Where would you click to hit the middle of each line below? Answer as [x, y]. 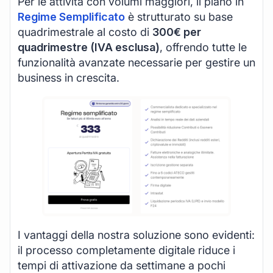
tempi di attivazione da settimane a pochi [122, 265]
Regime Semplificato [71, 16]
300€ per [177, 32]
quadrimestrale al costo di [85, 32]
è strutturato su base [179, 16]
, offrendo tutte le [203, 47]
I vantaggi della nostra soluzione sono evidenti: [136, 235]
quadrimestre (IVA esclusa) [89, 47]
